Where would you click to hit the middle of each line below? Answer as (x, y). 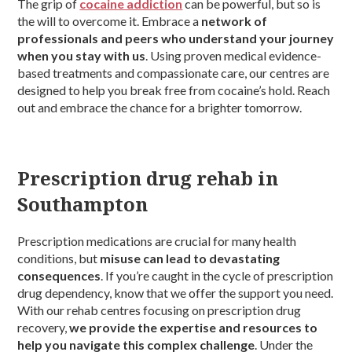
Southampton (83, 204)
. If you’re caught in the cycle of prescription (217, 276)
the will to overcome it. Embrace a (110, 21)
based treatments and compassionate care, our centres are (174, 73)
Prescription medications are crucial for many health (157, 241)
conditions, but (59, 258)
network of (235, 21)
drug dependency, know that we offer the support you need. (176, 293)
